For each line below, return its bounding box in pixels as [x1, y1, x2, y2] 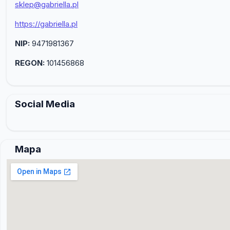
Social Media [15, 98, 75, 110]
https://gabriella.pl [15, 18, 78, 29]
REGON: [15, 57, 45, 68]
